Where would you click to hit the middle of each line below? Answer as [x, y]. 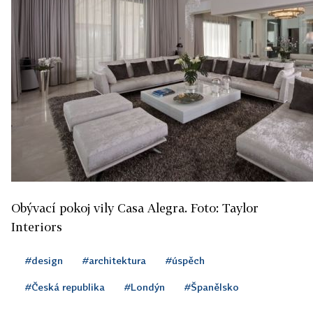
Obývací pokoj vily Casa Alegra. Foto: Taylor [135, 208]
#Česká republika [65, 286]
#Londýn [145, 286]
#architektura [114, 260]
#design [44, 260]
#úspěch [185, 260]
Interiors [37, 226]
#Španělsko [212, 286]
